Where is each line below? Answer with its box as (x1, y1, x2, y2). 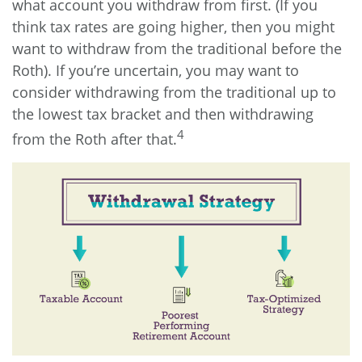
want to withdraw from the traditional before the (12, 38, 342, 58)
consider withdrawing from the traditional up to (12, 82, 336, 102)
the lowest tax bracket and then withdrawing (12, 103, 314, 124)
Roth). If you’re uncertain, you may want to (12, 60, 299, 80)
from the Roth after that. (12, 128, 177, 149)
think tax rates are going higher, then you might (12, 16, 335, 36)
